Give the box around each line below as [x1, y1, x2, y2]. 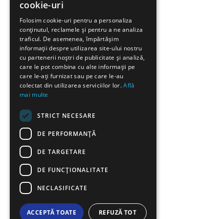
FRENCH [119, 26, 140, 34]
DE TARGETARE [37, 147, 86, 156]
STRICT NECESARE [37, 111, 96, 120]
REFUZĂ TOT [99, 208, 137, 217]
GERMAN [119, 59, 142, 67]
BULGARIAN [119, 43, 149, 50]
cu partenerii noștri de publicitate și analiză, [20, 53, 145, 62]
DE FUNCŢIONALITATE [37, 165, 109, 174]
